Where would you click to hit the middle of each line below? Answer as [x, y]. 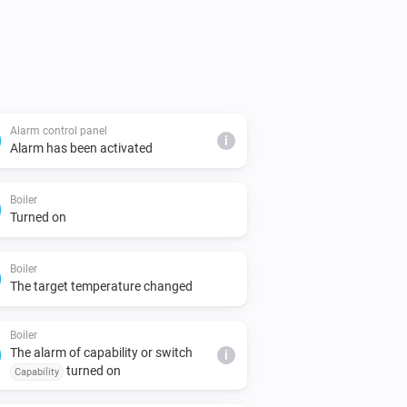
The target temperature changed [101, 286]
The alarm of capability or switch [101, 352]
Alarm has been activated [81, 148]
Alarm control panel [59, 130]
